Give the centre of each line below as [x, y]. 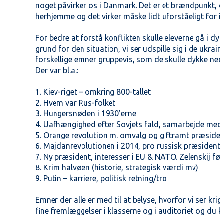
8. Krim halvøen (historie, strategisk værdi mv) [117, 167]
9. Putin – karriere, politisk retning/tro [101, 178]
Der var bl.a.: [57, 70]
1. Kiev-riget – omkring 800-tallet [93, 92]
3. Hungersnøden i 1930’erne [86, 113]
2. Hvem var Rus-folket [76, 103]
